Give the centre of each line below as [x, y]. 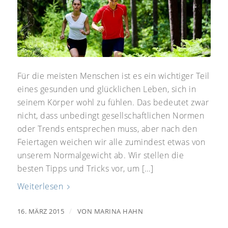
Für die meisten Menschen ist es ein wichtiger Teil [113, 76]
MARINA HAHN [119, 211]
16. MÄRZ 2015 [41, 211]
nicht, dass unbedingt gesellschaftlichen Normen [111, 116]
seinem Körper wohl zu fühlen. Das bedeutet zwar [113, 103]
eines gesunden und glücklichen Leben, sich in [107, 89]
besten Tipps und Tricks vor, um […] [85, 169]
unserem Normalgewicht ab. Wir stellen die [101, 155]
